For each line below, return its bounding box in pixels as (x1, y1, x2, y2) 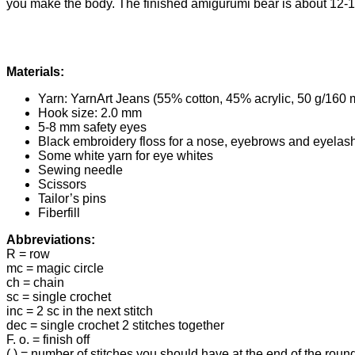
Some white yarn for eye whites (38, 148, 213, 162)
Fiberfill (38, 205, 80, 219)
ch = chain (6, 275, 64, 289)
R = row (6, 246, 50, 261)
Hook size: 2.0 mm (38, 105, 142, 120)
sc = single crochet (6, 289, 111, 303)
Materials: (6, 64, 64, 78)
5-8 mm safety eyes (38, 120, 147, 134)
